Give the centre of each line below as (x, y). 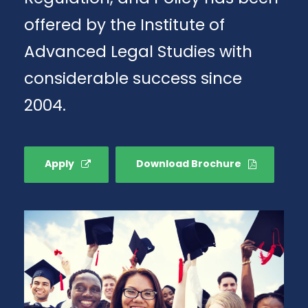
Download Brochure (189, 164)
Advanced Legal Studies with (138, 52)
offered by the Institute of (124, 25)
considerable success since (133, 79)
